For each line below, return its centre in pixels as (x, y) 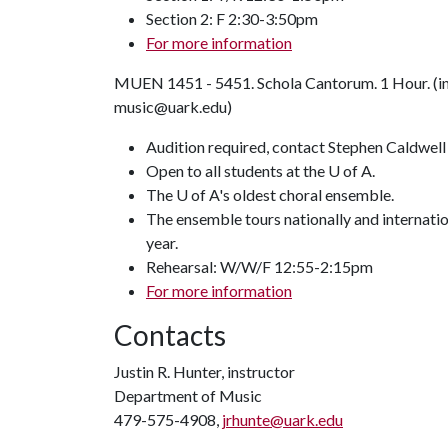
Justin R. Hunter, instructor (204, 371)
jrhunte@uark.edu (282, 419)
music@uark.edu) (173, 106)
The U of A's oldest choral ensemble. (270, 194)
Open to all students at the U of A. (260, 170)
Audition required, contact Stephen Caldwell (296, 146)
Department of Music (188, 395)
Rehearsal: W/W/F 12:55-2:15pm (259, 266)
